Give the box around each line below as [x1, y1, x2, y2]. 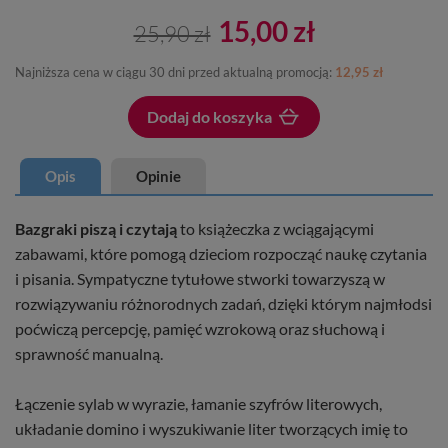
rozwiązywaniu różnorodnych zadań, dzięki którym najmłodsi [15, 293, 432, 313]
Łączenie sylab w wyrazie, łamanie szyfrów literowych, [15, 393, 382, 413]
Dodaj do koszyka [147, 106, 272, 126]
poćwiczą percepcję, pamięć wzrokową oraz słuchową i [15, 318, 385, 338]
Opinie [136, 166, 181, 185]
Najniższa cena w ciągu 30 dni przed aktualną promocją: [15, 63, 335, 80]
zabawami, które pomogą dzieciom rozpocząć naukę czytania [15, 243, 427, 263]
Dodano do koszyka [154, 146, 294, 166]
